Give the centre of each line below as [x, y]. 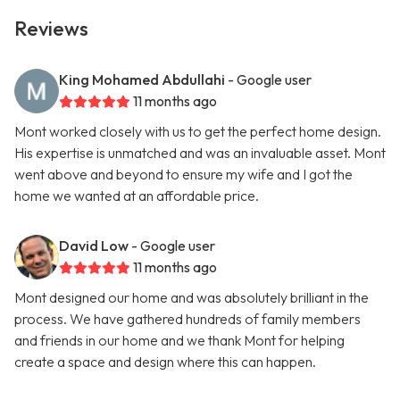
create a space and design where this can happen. [165, 362]
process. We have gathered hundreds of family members [187, 319]
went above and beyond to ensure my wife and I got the [183, 175]
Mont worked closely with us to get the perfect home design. [198, 132]
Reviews [51, 29]
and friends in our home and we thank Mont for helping [179, 341]
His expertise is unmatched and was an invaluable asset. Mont [200, 153]
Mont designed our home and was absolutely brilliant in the [192, 298]
